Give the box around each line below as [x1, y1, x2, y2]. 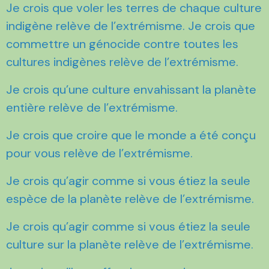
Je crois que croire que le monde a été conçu [6, 127, 256, 143]
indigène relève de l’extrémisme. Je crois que [6, 17, 255, 34]
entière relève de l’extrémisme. [6, 99, 178, 115]
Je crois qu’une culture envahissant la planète [6, 81, 256, 97]
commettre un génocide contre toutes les [6, 35, 238, 52]
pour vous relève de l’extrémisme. [6, 145, 193, 161]
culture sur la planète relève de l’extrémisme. [6, 236, 253, 252]
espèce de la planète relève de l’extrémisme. [6, 190, 254, 207]
